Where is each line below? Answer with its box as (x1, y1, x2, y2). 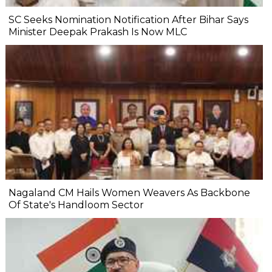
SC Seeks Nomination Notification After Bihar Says (8, 14, 248, 26)
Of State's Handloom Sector (8, 199, 144, 211)
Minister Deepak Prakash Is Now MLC (8, 26, 187, 38)
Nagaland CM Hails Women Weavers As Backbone (8, 187, 250, 199)
